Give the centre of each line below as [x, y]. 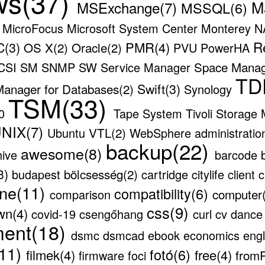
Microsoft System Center [134, 28]
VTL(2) [109, 132]
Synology [210, 89]
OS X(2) [47, 47]
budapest [38, 174]
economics [213, 235]
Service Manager [147, 67]
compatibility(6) [163, 193]
